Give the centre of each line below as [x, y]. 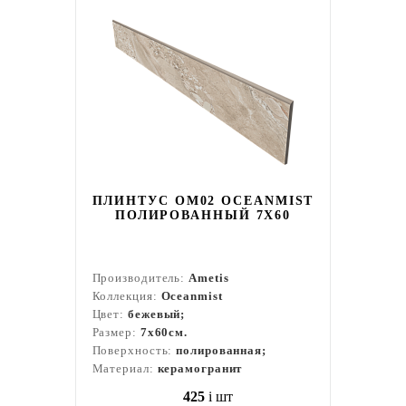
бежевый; [157, 314]
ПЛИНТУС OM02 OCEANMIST [203, 201]
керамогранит [200, 368]
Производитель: [140, 278]
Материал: [125, 368]
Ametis [209, 278]
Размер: [116, 332]
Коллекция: [126, 296]
